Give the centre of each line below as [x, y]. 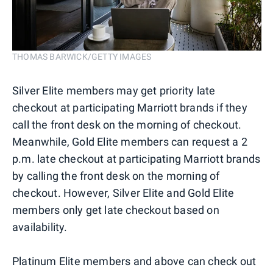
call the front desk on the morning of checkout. [127, 124]
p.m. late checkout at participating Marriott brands [136, 158]
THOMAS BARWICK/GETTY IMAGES [82, 56]
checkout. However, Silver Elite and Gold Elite [123, 193]
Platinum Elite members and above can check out [134, 261]
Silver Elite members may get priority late [114, 90]
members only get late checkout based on [116, 210]
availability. [40, 227]
